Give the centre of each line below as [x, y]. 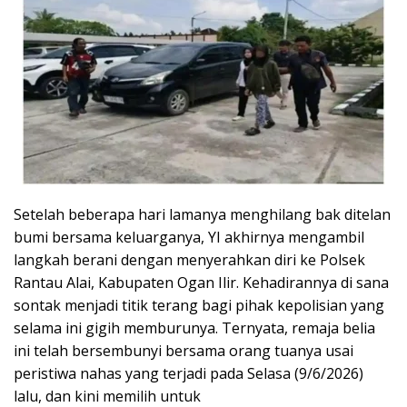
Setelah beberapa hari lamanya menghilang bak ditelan [202, 215]
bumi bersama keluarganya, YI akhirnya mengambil [189, 238]
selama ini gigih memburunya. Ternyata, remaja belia [194, 328]
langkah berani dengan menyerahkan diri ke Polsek [189, 260]
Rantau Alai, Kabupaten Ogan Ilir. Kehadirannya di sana [201, 283]
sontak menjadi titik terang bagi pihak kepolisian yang [199, 306]
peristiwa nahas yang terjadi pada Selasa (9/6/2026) [189, 374]
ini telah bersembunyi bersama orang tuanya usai [184, 351]
